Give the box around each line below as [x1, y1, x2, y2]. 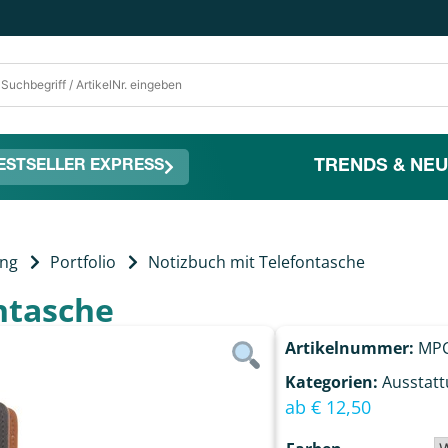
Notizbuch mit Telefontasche [148, 250, 365, 273]
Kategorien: [284, 370, 378, 393]
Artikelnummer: [284, 336, 418, 359]
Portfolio [50, 250, 116, 273]
